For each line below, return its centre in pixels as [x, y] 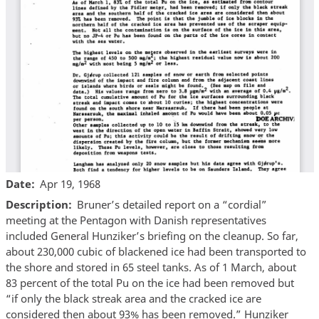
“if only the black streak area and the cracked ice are [133, 299]
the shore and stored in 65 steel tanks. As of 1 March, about [151, 267]
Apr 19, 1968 [70, 183]
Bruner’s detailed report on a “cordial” [172, 205]
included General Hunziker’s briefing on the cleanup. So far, [152, 236]
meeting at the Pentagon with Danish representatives [136, 220]
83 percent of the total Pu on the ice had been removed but [150, 283]
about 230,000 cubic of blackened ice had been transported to [156, 252]
